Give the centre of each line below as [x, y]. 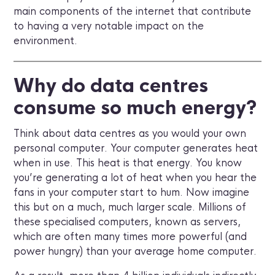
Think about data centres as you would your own [130, 133]
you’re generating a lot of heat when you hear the [135, 177]
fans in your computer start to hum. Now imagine [132, 192]
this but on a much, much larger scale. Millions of [130, 207]
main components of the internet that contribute [133, 12]
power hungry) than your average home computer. [135, 251]
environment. [46, 41]
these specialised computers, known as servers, [127, 222]
